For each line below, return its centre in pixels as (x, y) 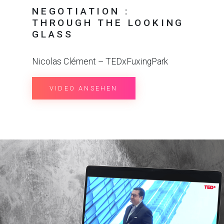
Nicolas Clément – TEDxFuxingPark (100, 61)
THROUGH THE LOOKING (108, 22)
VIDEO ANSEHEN (84, 88)
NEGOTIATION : (81, 11)
